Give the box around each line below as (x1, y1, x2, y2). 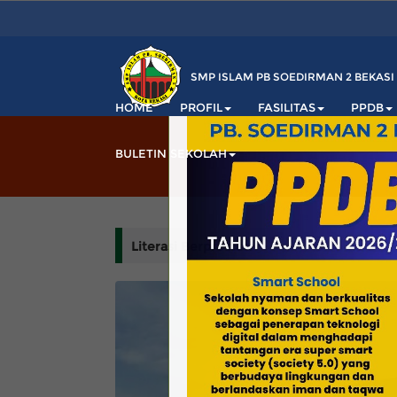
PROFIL (180, 100, 222, 114)
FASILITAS (258, 100, 315, 114)
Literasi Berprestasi (131, 238, 253, 254)
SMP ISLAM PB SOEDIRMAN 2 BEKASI (191, 69, 394, 83)
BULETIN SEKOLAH (115, 146, 227, 160)
